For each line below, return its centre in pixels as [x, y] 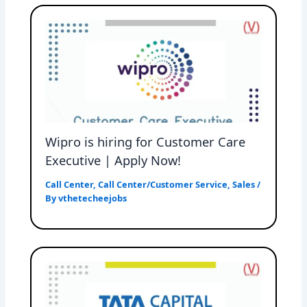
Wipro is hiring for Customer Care [146, 142]
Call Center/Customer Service [163, 184]
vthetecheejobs [93, 198]
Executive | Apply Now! [113, 160]
